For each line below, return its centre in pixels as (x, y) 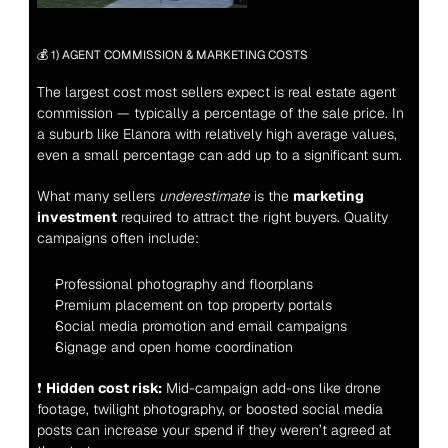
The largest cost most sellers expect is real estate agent (216, 92)
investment (76, 217)
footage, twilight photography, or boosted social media (209, 409)
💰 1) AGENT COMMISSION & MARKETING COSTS (172, 55)
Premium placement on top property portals (193, 305)
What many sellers (97, 196)
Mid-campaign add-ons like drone (271, 388)
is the (271, 196)
